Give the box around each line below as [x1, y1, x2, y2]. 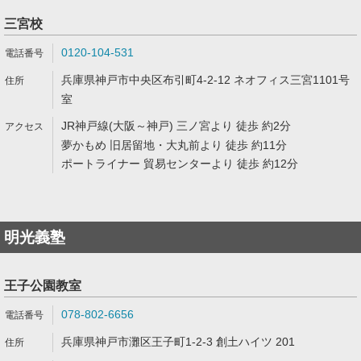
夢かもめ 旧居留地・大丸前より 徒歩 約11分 [61, 139, 287, 151]
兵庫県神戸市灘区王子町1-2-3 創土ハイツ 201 [61, 335, 295, 348]
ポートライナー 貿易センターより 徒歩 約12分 [61, 157, 298, 170]
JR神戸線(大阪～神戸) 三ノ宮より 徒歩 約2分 [61, 119, 291, 132]
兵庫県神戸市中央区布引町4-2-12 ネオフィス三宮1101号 [61, 73, 350, 86]
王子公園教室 [4, 279, 81, 293]
